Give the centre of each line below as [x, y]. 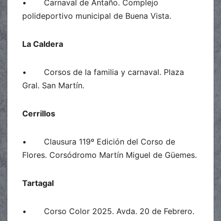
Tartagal [38, 183]
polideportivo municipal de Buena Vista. [97, 16]
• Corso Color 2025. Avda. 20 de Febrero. [108, 211]
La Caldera [43, 44]
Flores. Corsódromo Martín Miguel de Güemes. [110, 155]
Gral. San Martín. [53, 85]
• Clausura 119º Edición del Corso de [99, 141]
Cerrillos [39, 113]
